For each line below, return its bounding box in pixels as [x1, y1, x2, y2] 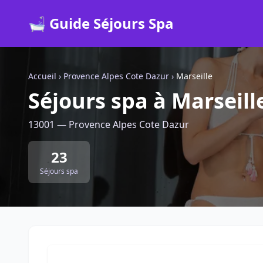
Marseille [176, 70, 213, 82]
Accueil [28, 70, 56, 82]
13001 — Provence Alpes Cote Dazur [28, 118, 189, 131]
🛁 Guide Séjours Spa [28, 14, 174, 33]
